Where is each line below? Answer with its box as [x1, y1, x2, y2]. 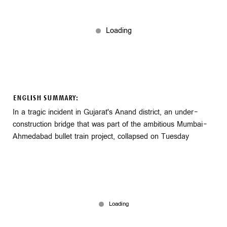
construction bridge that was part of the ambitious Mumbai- [13, 119, 207, 130]
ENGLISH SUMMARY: [13, 92, 78, 104]
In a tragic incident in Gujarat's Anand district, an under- [13, 106, 198, 118]
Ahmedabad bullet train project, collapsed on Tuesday [13, 131, 189, 142]
